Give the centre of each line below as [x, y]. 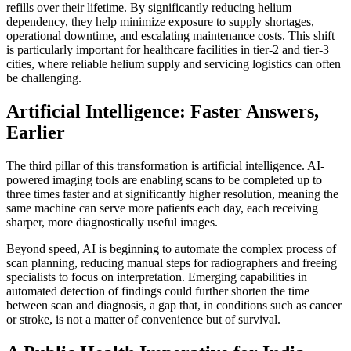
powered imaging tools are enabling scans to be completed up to [164, 180]
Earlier [36, 133]
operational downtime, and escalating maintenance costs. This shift [170, 36]
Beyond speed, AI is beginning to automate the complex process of [171, 249]
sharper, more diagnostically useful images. [112, 222]
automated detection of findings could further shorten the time [158, 291]
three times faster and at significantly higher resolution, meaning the [172, 194]
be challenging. [44, 78]
